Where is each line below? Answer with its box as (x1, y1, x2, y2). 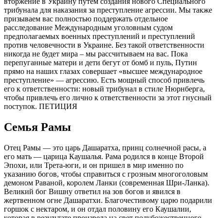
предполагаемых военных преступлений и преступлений (4, 32, 195, 41)
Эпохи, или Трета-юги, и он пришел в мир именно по (4, 161, 183, 170)
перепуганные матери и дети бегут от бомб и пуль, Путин (4, 58, 197, 67)
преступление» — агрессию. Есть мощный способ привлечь (4, 76, 204, 85)
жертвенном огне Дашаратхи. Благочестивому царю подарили (4, 196, 212, 205)
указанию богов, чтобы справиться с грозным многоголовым (4, 170, 208, 179)
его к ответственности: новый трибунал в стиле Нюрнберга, (4, 85, 205, 93)
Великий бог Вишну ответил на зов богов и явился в (4, 187, 181, 196)
